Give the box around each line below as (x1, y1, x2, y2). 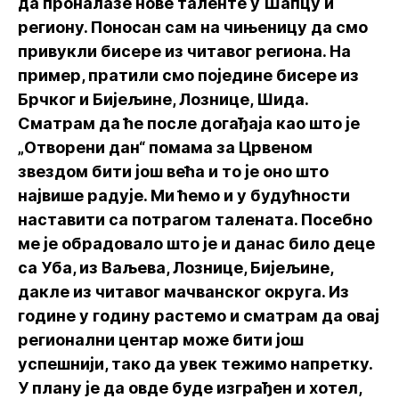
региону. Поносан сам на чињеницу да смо (18, 18, 368, 37)
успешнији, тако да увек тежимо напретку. (18, 354, 372, 373)
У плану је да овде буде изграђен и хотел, (18, 379, 362, 397)
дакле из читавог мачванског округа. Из (18, 282, 349, 301)
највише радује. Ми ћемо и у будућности (18, 186, 350, 205)
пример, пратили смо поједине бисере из (18, 66, 359, 85)
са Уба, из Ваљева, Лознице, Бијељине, (18, 258, 333, 277)
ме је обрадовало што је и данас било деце (18, 234, 375, 253)
